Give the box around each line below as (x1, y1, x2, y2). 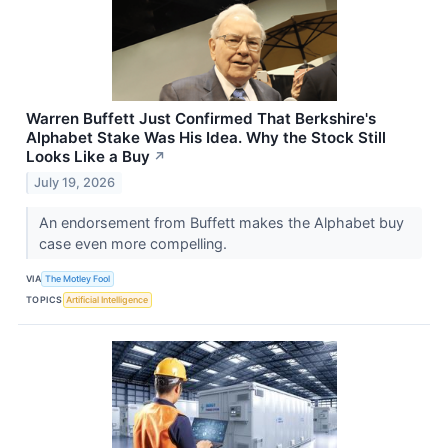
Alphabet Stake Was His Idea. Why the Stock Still (26, 127, 386, 147)
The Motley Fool (45, 273, 111, 285)
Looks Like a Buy (26, 146, 150, 166)
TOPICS (26, 294, 63, 306)
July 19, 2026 (34, 174, 116, 190)
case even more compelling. (38, 234, 231, 252)
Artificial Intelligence (66, 294, 149, 306)
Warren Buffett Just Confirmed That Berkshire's (26, 108, 376, 128)
